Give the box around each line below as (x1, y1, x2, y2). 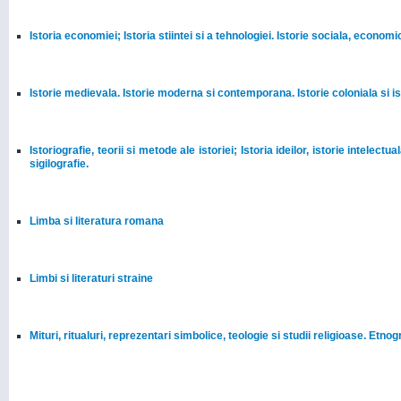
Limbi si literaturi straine (30, 272, 153, 285)
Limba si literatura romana (30, 215, 164, 227)
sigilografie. (30, 158, 89, 170)
